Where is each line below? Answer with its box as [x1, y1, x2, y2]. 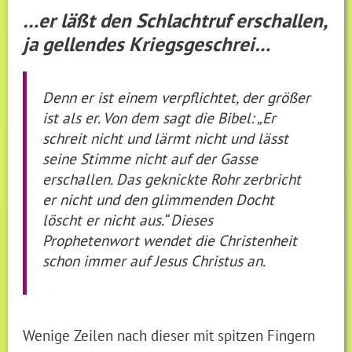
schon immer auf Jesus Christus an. [42, 250, 266, 270]
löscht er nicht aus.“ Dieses [42, 209, 214, 229]
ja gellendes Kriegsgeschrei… [23, 31, 271, 57]
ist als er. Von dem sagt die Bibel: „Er [42, 107, 277, 127]
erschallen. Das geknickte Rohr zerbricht [42, 168, 302, 189]
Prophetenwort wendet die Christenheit [42, 229, 298, 250]
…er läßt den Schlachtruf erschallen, [23, 7, 327, 33]
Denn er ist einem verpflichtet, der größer [42, 86, 311, 107]
